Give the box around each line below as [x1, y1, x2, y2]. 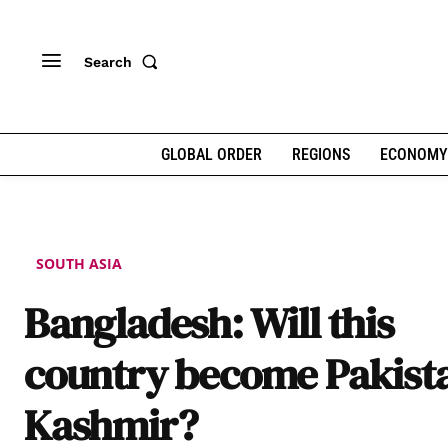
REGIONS [291, 145, 350, 164]
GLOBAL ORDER [160, 145, 262, 164]
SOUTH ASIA [36, 253, 122, 273]
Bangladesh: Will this [24, 292, 394, 352]
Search [84, 53, 132, 70]
